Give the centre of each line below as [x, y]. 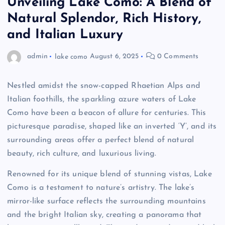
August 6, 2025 [114, 57]
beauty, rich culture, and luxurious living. [82, 153]
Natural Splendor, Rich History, [104, 19]
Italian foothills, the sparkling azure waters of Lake [102, 99]
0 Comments [177, 57]
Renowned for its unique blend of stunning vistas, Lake [109, 174]
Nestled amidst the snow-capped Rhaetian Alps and [104, 86]
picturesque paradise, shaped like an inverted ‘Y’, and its [112, 126]
